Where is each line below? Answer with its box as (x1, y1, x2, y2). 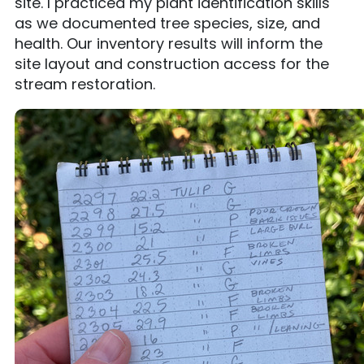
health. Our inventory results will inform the (15, 33, 323, 54)
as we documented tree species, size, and (15, 13, 320, 33)
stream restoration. (15, 74, 155, 94)
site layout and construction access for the (15, 54, 329, 74)
